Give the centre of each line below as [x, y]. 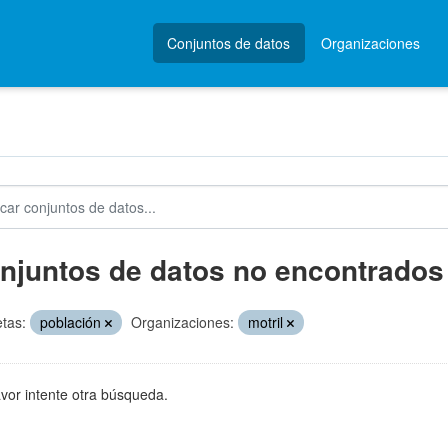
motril [267, 322]
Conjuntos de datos [229, 43]
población [72, 322]
